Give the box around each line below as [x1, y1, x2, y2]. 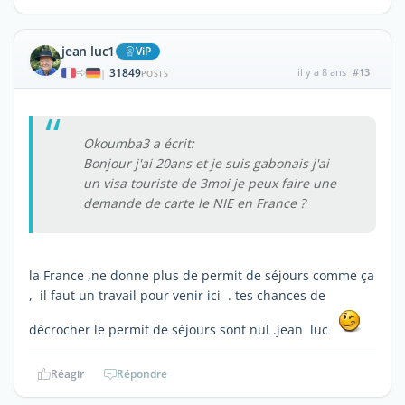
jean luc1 [61, 42, 116, 60]
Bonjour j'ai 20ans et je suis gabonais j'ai [83, 154, 329, 172]
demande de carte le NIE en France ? [83, 193, 306, 212]
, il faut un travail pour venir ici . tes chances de [29, 286, 325, 304]
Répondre [117, 365, 167, 381]
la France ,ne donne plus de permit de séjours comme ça [29, 266, 374, 284]
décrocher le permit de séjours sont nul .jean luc [29, 320, 335, 338]
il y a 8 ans [297, 64, 346, 79]
